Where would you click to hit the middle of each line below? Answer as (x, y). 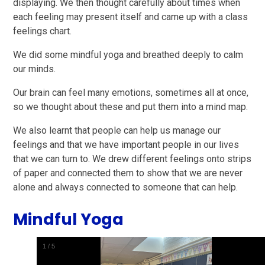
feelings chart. (43, 31)
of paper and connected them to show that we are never (128, 173)
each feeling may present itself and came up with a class (131, 17)
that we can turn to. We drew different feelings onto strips (132, 159)
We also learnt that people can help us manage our (117, 131)
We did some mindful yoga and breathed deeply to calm (128, 55)
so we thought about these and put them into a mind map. (131, 107)
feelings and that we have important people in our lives (126, 145)
